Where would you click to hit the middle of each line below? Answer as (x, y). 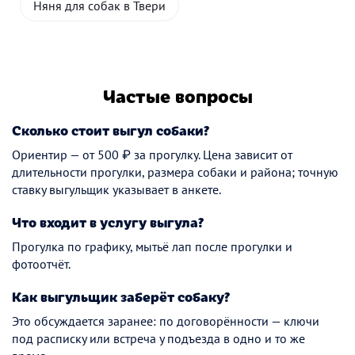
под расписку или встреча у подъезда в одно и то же (158, 338)
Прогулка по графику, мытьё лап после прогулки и (152, 246)
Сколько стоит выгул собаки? (111, 130)
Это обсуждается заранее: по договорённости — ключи (166, 321)
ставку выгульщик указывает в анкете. (116, 189)
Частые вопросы (177, 95)
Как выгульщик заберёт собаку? (121, 296)
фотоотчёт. (41, 264)
